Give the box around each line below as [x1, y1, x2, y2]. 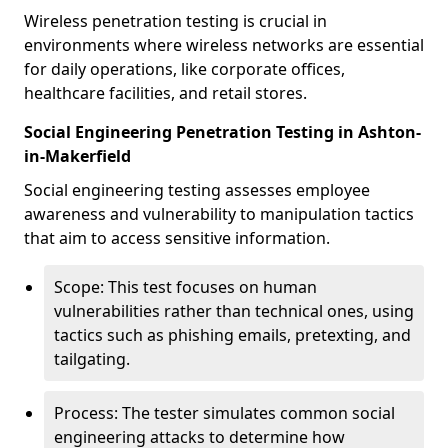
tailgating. [54, 348, 130, 370]
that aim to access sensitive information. [24, 227, 330, 249]
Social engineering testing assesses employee [24, 179, 370, 201]
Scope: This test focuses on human [54, 276, 317, 298]
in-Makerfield [24, 145, 131, 167]
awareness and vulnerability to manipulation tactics [24, 203, 414, 225]
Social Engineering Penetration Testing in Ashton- [24, 121, 421, 143]
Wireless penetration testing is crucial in [24, 10, 327, 32]
